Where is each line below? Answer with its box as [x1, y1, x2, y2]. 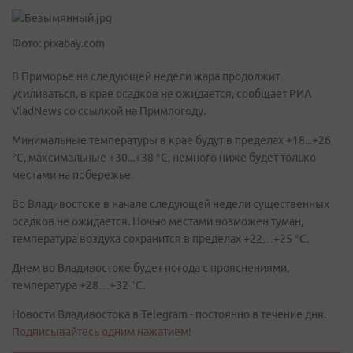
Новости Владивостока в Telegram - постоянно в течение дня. [12, 308, 326, 321]
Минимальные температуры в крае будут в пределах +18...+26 [12, 134, 331, 147]
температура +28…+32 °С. [12, 279, 145, 292]
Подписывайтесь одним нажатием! [12, 325, 191, 338]
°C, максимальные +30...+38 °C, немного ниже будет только [12, 151, 316, 164]
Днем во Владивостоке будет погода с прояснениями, [12, 262, 289, 274]
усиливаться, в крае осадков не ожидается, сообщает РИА [12, 87, 311, 100]
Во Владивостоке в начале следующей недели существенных [12, 198, 329, 210]
